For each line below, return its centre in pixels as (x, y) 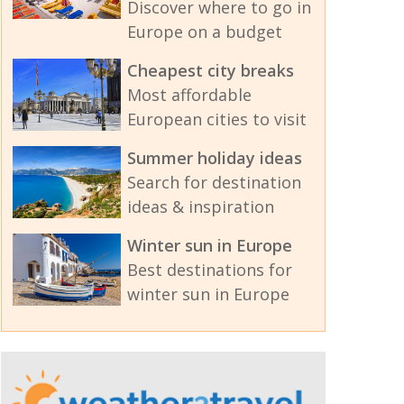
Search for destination (214, 183)
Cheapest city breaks (210, 71)
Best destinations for (209, 270)
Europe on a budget (204, 32)
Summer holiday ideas (214, 158)
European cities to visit (216, 119)
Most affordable (189, 95)
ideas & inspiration (200, 207)
